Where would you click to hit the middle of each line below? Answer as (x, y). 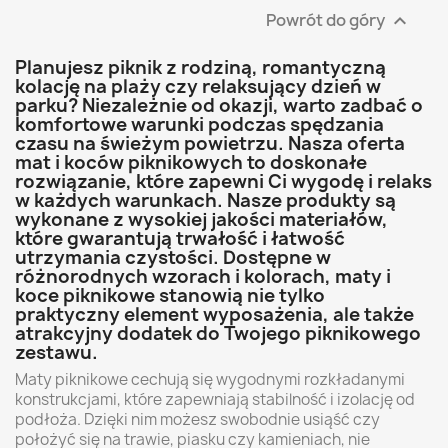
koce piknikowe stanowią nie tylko (170, 296)
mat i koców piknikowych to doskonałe (191, 163)
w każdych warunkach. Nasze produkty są (205, 201)
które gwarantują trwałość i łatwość (180, 239)
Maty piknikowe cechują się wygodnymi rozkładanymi (210, 380)
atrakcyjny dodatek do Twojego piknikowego (218, 334)
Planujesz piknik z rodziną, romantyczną (200, 68)
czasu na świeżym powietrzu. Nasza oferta (210, 144)
